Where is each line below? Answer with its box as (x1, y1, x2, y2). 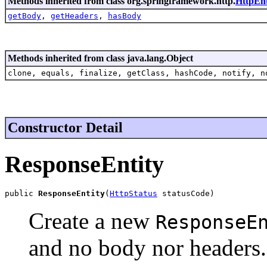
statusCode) (157, 189, 215, 198)
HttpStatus (110, 189, 157, 198)
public (5, 189, 38, 198)
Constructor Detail (8, 119, 123, 135)
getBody (8, 11, 41, 20)
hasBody (108, 11, 141, 20)
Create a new (29, 208, 156, 234)
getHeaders (51, 11, 98, 20)
